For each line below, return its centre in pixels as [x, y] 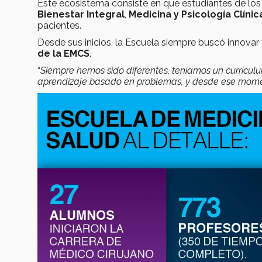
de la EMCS [63, 53]
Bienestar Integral [81, 14]
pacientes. [61, 25]
